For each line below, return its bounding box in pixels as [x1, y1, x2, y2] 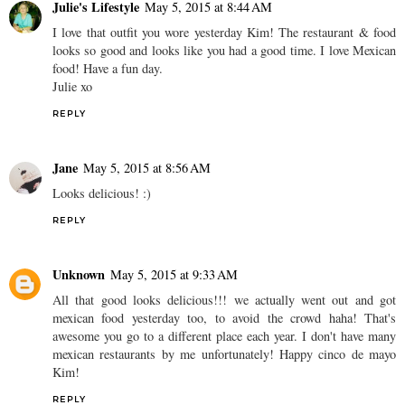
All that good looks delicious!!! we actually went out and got [52, 290, 396, 308]
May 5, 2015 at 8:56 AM [83, 158, 211, 176]
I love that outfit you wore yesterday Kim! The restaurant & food [52, 23, 396, 41]
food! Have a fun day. [52, 59, 163, 77]
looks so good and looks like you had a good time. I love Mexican [52, 41, 396, 59]
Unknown [52, 264, 105, 284]
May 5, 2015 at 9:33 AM [110, 265, 238, 283]
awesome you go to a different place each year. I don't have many [52, 326, 396, 344]
